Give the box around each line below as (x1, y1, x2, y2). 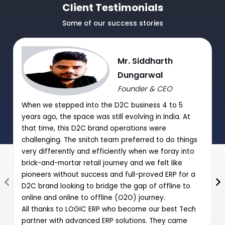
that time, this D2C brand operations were (22, 123, 166, 133)
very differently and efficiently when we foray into (22, 146, 194, 156)
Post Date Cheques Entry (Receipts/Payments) (18, 93, 167, 103)
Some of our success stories (62, 18, 163, 28)
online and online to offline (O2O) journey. (22, 192, 165, 202)
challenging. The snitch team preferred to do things (22, 135, 197, 145)
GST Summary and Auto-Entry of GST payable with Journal (18, 69, 206, 79)
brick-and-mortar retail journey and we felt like (22, 158, 182, 168)
